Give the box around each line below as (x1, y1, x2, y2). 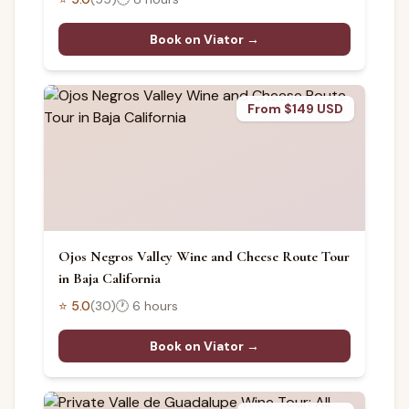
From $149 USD (247, 100, 343, 117)
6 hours (132, 298, 178, 314)
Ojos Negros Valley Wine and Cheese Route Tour (58, 247, 350, 266)
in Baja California (58, 269, 161, 288)
